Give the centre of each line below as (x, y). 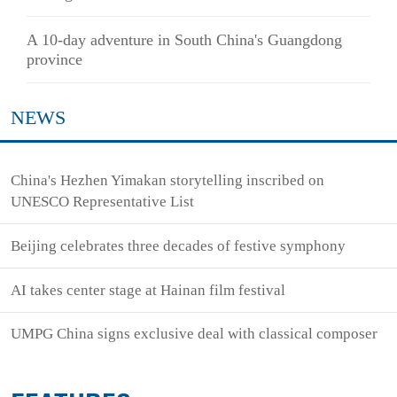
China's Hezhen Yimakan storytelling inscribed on (168, 181)
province (54, 60)
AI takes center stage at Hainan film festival (148, 290)
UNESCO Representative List (103, 202)
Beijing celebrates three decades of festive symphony (179, 245)
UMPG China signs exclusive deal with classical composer (195, 334)
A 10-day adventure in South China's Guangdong (184, 40)
